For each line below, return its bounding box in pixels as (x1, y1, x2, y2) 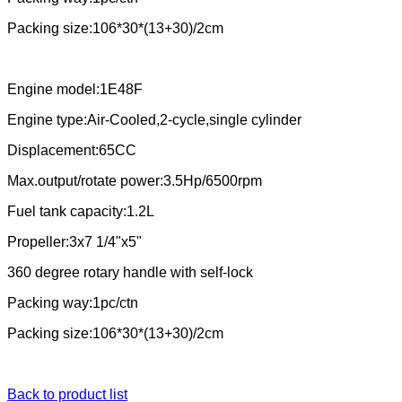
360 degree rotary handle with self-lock (7, 265, 253, 281)
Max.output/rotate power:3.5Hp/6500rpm (7, 173, 262, 189)
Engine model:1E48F (7, 82, 143, 98)
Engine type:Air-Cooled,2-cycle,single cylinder (7, 112, 301, 128)
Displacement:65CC (7, 143, 136, 159)
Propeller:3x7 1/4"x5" (7, 234, 142, 250)
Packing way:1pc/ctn (7, 295, 138, 311)
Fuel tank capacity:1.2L (7, 204, 154, 220)
